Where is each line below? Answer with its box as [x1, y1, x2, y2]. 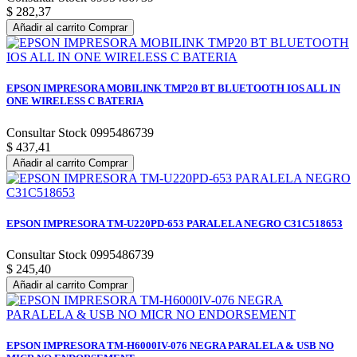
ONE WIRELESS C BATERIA [6, 95, 143, 108]
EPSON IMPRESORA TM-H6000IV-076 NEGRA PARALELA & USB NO [6, 339, 334, 352]
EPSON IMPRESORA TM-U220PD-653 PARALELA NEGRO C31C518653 [6, 217, 343, 229]
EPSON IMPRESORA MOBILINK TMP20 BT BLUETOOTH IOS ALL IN [6, 82, 340, 95]
